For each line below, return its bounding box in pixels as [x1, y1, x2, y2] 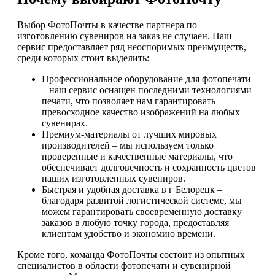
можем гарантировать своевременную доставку [42, 206, 242, 217]
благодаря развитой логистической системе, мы [42, 195, 242, 206]
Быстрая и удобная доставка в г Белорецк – [42, 184, 222, 195]
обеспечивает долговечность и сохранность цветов [42, 162, 256, 173]
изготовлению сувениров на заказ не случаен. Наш [17, 31, 231, 42]
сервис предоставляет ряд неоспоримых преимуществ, [17, 42, 246, 53]
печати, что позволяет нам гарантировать [42, 96, 215, 107]
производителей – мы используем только [42, 140, 214, 151]
